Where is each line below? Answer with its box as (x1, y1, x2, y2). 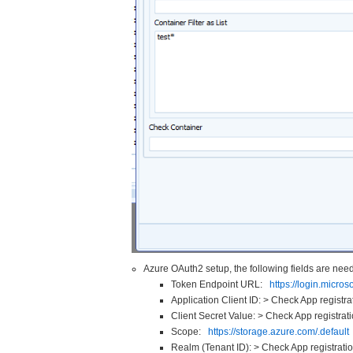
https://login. (269, 278, 321, 290)
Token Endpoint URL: (170, 278, 269, 290)
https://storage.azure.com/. (207, 325, 320, 337)
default (319, 325, 349, 337)
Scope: (170, 325, 208, 337)
